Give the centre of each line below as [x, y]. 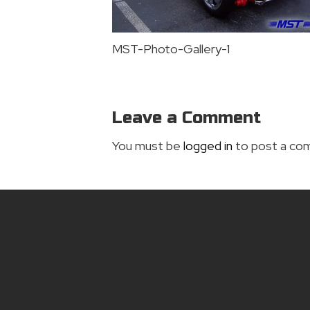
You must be [148, 146]
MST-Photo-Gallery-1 [171, 49]
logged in [208, 146]
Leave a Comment [186, 118]
